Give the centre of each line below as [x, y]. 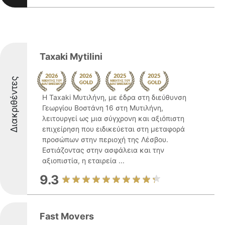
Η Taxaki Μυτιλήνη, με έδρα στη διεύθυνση [114, 97]
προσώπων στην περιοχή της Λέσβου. [105, 139]
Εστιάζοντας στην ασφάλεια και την [103, 150]
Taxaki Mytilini [71, 57]
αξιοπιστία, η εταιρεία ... [83, 160]
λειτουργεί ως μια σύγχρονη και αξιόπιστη [113, 118]
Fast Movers [67, 216]
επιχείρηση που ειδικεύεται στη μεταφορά [114, 129]
